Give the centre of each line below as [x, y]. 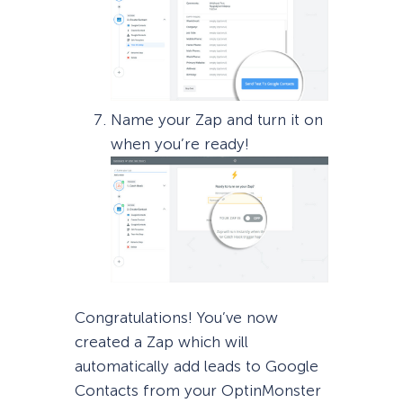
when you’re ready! [179, 144]
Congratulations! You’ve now [176, 317]
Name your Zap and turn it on [216, 120]
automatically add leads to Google [196, 366]
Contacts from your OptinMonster [197, 390]
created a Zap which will [161, 341]
